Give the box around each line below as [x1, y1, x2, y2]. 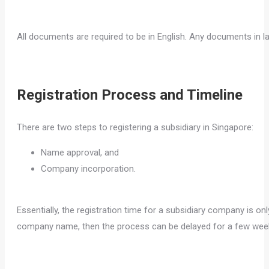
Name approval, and [41, 147, 119, 159]
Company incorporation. [41, 163, 136, 175]
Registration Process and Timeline [17, 86, 243, 104]
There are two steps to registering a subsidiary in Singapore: [17, 122, 253, 133]
